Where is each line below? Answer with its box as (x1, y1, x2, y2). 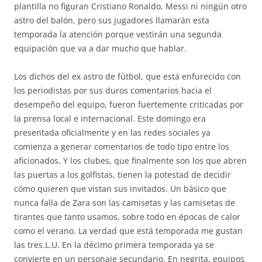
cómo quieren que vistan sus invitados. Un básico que (14, 183, 226, 194)
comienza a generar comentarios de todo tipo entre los (14, 141, 229, 152)
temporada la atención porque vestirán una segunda (14, 29, 222, 40)
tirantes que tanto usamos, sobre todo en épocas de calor (14, 211, 240, 222)
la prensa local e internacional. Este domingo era (14, 113, 206, 124)
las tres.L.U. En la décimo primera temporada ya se (14, 239, 214, 250)
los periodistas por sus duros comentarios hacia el (14, 85, 212, 96)
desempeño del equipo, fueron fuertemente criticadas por (14, 99, 243, 110)
